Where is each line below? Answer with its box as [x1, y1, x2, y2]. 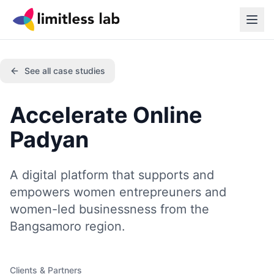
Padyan [10, 126, 89, 153]
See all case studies [24, 65, 105, 76]
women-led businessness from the [10, 202, 209, 217]
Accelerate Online [10, 102, 202, 128]
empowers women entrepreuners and [10, 185, 226, 199]
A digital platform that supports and [10, 168, 214, 182]
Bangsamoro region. [10, 219, 125, 234]
